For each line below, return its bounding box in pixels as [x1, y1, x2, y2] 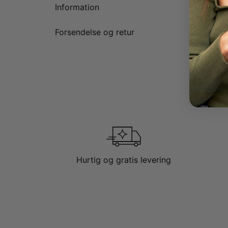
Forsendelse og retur [55, 26, 134, 37]
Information [55, 2, 99, 13]
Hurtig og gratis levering [76, 154, 171, 165]
